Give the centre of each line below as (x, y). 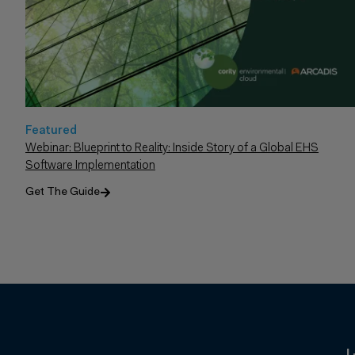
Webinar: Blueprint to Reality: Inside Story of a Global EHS (172, 149)
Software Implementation (90, 166)
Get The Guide (63, 193)
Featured (51, 132)
